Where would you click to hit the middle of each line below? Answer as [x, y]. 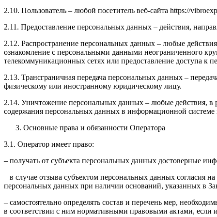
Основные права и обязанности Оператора [94, 128]
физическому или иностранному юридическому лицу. [93, 86]
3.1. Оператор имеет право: [49, 144]
